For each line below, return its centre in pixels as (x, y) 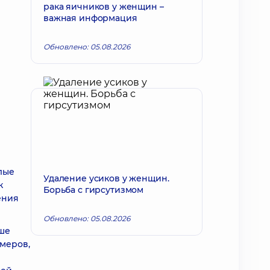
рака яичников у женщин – (104, 7)
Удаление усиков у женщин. (106, 178)
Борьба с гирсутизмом (94, 190)
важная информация (90, 18)
